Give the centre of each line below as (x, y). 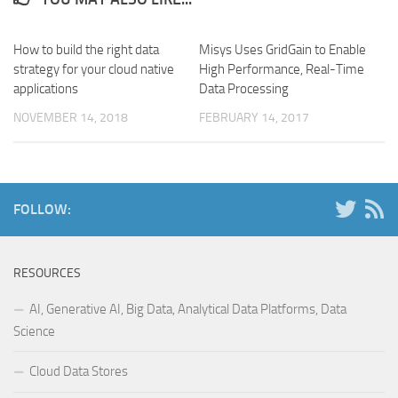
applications (46, 89)
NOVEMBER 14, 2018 (71, 118)
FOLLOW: (42, 210)
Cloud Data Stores (79, 372)
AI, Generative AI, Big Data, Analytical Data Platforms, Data (188, 310)
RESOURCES (47, 274)
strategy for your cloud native (94, 70)
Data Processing (244, 89)
